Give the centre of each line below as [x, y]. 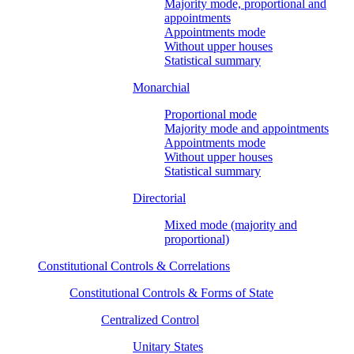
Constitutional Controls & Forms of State [171, 292]
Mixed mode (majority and [231, 224]
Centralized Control [150, 319]
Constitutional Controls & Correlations [134, 265]
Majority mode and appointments [247, 128]
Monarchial [161, 87]
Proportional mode [211, 114]
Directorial [159, 198]
